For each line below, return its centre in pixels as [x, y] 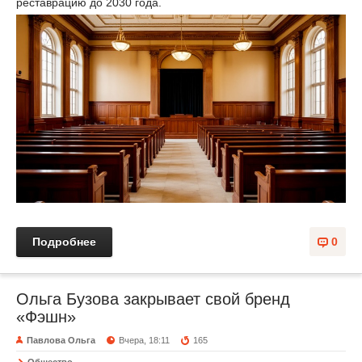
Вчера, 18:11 [145, 341]
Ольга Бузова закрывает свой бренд [153, 299]
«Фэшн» [46, 317]
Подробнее [64, 242]
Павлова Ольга [61, 341]
